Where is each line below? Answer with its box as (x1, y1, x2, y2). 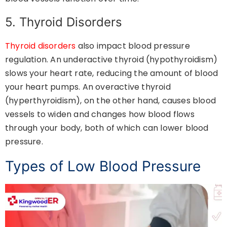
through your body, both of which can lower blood (5, 122, 209, 134)
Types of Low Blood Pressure (5, 157, 201, 175)
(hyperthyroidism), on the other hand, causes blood (5, 94, 216, 106)
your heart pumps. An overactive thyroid (5, 81, 171, 93)
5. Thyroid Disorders (5, 14, 122, 29)
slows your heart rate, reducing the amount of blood (5, 67, 218, 79)
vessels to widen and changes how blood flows (5, 108, 195, 120)
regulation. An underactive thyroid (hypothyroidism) (5, 53, 218, 65)
